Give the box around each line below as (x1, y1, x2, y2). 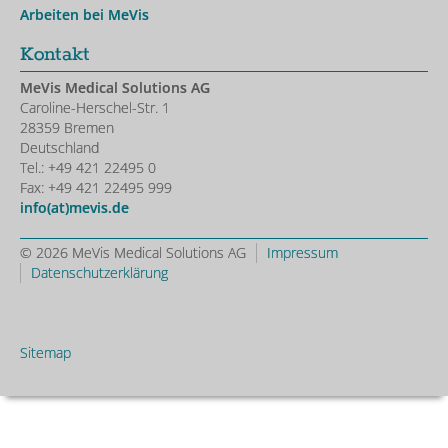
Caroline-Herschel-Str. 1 (20, 97, 170, 117)
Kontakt (20, 41, 90, 67)
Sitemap (20, 342, 71, 362)
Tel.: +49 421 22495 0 (20, 157, 156, 177)
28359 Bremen (20, 117, 114, 137)
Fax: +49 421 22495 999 (20, 177, 172, 197)
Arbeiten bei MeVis (20, 4, 149, 24)
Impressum (267, 242, 338, 262)
